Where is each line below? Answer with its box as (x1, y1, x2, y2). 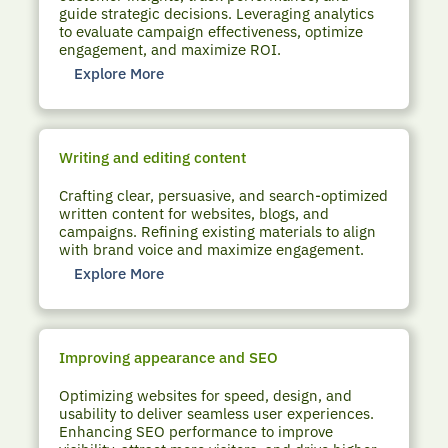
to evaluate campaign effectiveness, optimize (59, 22, 364, 42)
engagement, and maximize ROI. (59, 40, 282, 60)
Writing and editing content (59, 147, 247, 167)
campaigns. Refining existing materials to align (59, 221, 377, 241)
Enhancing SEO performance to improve (59, 421, 334, 441)
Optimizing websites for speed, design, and (59, 385, 353, 405)
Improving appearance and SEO (59, 347, 279, 367)
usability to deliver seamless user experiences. (59, 403, 375, 423)
